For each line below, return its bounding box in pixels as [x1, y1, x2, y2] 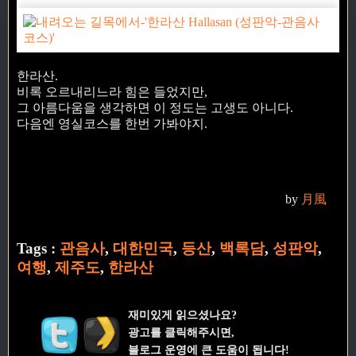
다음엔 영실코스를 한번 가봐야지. [17, 116, 207, 130]
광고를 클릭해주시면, [127, 326, 234, 339]
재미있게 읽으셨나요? [127, 308, 237, 322]
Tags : [17, 240, 60, 257]
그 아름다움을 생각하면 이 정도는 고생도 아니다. [17, 100, 293, 114]
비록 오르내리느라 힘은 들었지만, [17, 84, 207, 99]
